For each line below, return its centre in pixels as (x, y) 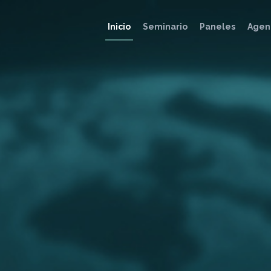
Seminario (165, 27)
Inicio (119, 27)
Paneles (217, 27)
